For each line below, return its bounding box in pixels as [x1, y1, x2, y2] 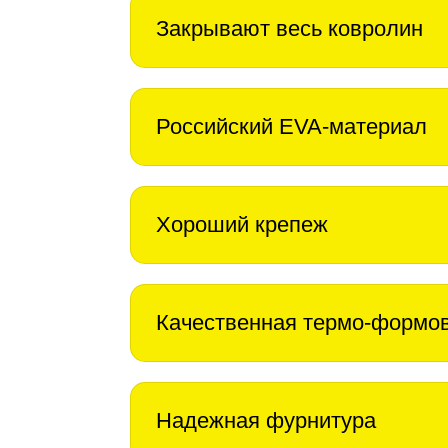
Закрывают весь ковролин [156, 16, 423, 42]
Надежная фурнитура [156, 408, 376, 434]
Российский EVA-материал [156, 114, 427, 140]
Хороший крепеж [156, 212, 328, 238]
